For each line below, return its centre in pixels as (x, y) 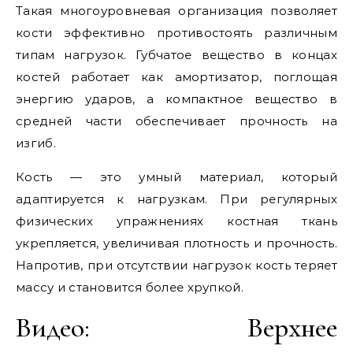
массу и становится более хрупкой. (130, 287)
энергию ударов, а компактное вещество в (176, 99)
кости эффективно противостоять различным (176, 33)
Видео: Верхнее (176, 327)
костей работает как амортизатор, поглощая (176, 77)
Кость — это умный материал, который (176, 177)
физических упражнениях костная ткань (176, 221)
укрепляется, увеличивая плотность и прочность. (176, 243)
